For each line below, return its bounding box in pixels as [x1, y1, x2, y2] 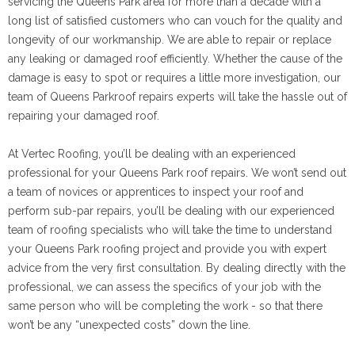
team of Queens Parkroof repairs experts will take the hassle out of [8, 90, 347, 103]
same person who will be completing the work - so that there [8, 300, 323, 312]
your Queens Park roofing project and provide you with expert [8, 242, 326, 255]
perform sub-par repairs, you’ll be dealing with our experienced [8, 204, 334, 217]
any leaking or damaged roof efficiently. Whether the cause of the [8, 52, 342, 65]
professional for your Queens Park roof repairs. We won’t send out [8, 166, 346, 179]
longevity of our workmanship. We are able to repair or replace [8, 33, 331, 46]
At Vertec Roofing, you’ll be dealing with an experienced [8, 147, 296, 160]
